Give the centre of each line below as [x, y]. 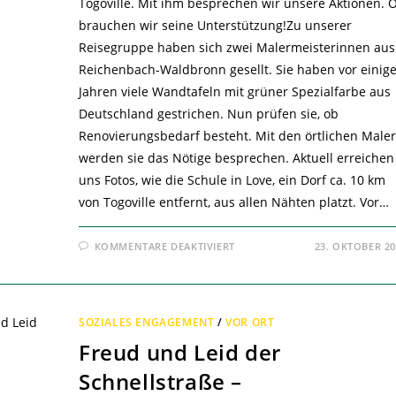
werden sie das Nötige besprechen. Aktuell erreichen [236, 158]
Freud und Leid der [179, 353]
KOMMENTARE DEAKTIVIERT [164, 247]
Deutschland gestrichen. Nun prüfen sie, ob [208, 114]
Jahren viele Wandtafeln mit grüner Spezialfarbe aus [234, 92]
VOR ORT [250, 323]
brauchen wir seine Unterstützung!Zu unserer [215, 26]
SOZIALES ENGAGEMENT [146, 323]
